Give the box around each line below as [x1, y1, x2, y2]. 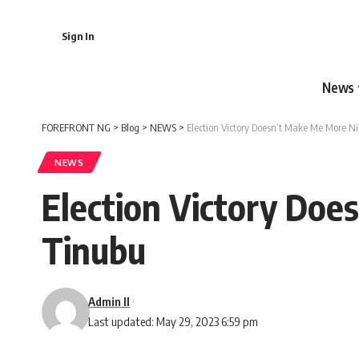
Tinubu [42, 227, 146, 272]
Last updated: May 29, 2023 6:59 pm [88, 313, 259, 329]
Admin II [88, 293, 131, 309]
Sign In [62, 29, 94, 42]
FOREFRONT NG [42, 120, 111, 134]
